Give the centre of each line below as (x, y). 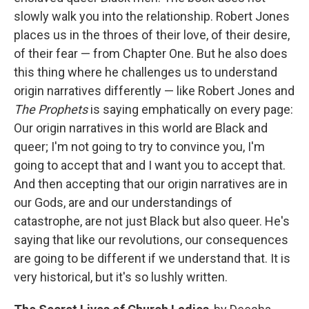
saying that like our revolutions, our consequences (151, 240)
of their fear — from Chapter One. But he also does (151, 54)
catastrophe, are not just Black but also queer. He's (152, 221)
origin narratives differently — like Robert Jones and (154, 91)
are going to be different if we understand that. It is (152, 259)
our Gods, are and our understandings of (123, 203)
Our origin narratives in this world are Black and (141, 128)
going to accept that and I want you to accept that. (150, 166)
